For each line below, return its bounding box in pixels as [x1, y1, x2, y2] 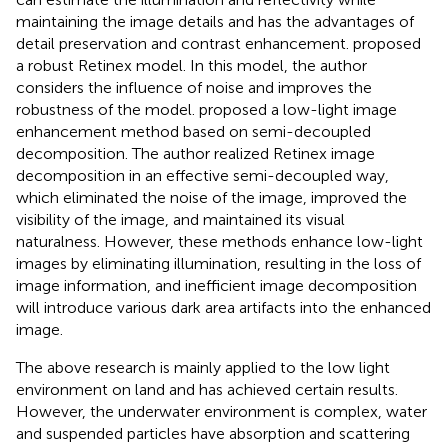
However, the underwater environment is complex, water [16, 401, 427, 421]
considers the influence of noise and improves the [16, 77, 372, 97]
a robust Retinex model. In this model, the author [16, 55, 367, 75]
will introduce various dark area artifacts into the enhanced [16, 297, 431, 317]
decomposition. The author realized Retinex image [16, 143, 375, 163]
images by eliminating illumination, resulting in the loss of [16, 253, 421, 273]
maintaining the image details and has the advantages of [16, 11, 414, 31]
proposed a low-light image [199, 99, 397, 119]
